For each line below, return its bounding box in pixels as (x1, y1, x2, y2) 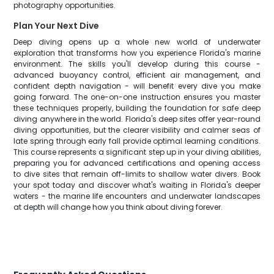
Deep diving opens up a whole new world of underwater (13, 37, 261, 47)
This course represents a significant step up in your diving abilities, (13, 147, 261, 157)
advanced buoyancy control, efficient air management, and (13, 70, 261, 80)
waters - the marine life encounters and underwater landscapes (13, 191, 261, 201)
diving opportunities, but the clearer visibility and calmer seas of (13, 125, 261, 135)
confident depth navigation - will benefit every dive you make (13, 81, 261, 91)
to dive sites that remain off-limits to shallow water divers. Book (13, 169, 261, 179)
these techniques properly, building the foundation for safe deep (13, 103, 261, 113)
